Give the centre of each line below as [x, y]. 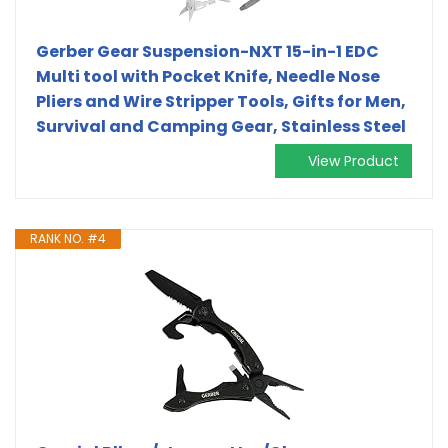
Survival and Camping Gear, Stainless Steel [221, 126]
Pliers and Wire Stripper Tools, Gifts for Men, [221, 101]
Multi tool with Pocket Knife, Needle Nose [208, 76]
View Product [353, 160]
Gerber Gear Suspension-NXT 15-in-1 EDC [207, 51]
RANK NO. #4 [68, 238]
